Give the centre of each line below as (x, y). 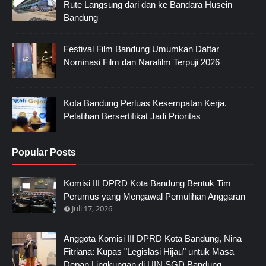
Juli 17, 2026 (92, 208)
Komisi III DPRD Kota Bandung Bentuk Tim (147, 183)
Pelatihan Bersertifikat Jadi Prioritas (132, 116)
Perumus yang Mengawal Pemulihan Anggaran (154, 196)
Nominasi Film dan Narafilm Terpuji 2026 (142, 62)
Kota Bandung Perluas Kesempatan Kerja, (145, 103)
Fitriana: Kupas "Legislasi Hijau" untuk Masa (149, 251)
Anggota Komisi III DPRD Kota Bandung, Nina (153, 238)
